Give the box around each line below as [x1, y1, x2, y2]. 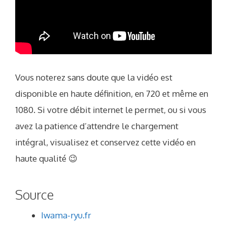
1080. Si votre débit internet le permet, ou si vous [15, 104, 206, 115]
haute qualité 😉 [15, 153, 78, 164]
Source [15, 186, 54, 203]
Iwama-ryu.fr [41, 209, 91, 220]
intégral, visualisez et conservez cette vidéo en [15, 136, 196, 147]
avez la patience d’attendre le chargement [15, 120, 178, 131]
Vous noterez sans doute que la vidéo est [15, 71, 172, 83]
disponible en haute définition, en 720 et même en [15, 88, 208, 99]
